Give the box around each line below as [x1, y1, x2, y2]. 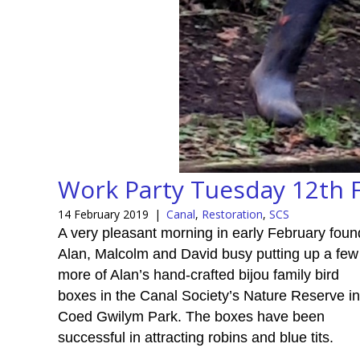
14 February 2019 [58, 206, 149, 222]
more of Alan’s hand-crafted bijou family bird [58, 266, 339, 283]
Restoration [202, 206, 263, 222]
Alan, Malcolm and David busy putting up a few [58, 245, 358, 262]
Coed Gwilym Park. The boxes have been [58, 308, 325, 325]
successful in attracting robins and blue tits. [58, 329, 333, 346]
